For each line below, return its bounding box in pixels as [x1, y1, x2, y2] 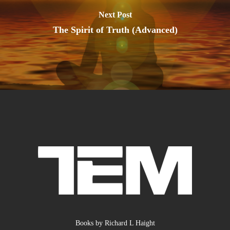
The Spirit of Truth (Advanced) [52, 25, 178, 35]
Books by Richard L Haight [75, 219, 155, 227]
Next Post [98, 10, 132, 19]
